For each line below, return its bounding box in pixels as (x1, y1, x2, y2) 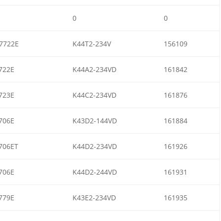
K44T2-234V (72, 38, 111, 48)
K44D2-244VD (72, 167, 117, 177)
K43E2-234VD (72, 192, 116, 202)
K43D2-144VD (72, 115, 117, 125)
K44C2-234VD (72, 90, 116, 100)
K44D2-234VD (72, 141, 117, 151)
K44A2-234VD (72, 64, 116, 74)
